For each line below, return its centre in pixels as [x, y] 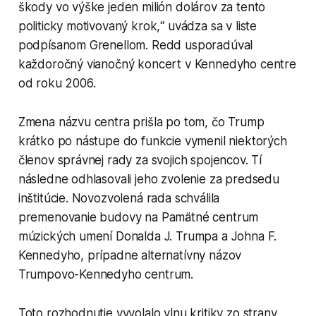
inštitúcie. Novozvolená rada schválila [119, 198]
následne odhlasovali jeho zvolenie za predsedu [148, 179]
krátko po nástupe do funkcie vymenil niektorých [152, 141]
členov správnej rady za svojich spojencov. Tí [140, 160]
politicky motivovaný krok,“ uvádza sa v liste [138, 26]
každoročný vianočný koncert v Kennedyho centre [157, 64]
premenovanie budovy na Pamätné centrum [138, 217]
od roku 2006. [57, 83]
